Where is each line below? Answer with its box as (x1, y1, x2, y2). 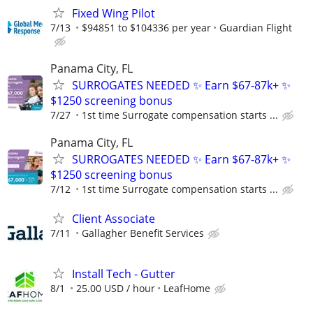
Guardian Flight (219, 20, 292, 34)
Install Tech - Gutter (72, 265, 175, 282)
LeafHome (163, 281, 210, 295)
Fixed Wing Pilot (72, 5, 155, 21)
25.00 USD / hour (76, 281, 155, 295)
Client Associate (72, 210, 155, 226)
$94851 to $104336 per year (82, 20, 211, 34)
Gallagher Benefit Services (82, 226, 204, 240)
